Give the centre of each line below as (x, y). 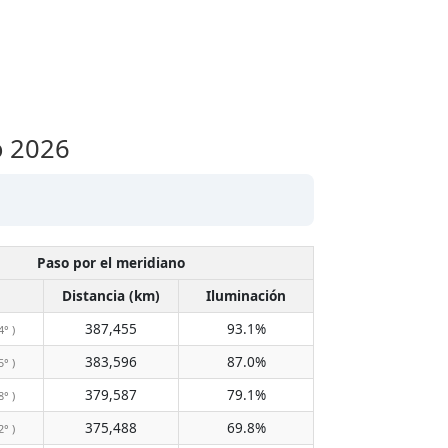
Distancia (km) (111, 295)
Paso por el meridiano (111, 262)
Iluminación (246, 295)
